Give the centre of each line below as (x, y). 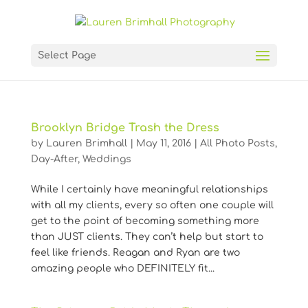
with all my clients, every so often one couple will (152, 205)
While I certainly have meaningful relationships (149, 189)
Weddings (107, 159)
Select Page (67, 55)
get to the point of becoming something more (145, 221)
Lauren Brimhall (86, 143)
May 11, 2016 (163, 143)
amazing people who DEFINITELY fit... (122, 268)
